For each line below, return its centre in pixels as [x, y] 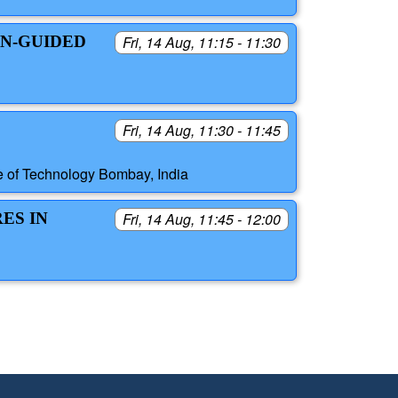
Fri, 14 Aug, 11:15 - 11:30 [202, 43]
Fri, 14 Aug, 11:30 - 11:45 [202, 131]
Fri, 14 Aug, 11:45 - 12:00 [202, 219]
